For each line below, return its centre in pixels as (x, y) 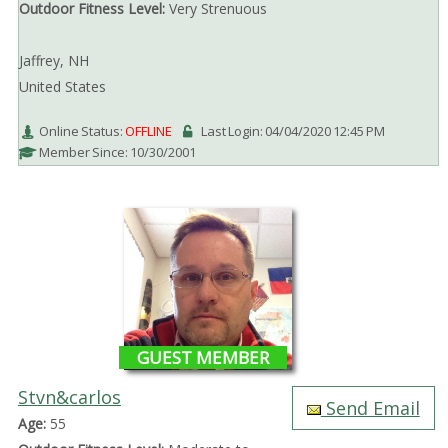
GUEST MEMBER (203, 357)
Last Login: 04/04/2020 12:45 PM (292, 131)
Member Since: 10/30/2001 (117, 152)
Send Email (370, 407)
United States (62, 87)
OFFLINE (148, 131)
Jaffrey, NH (53, 61)
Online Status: (81, 131)
